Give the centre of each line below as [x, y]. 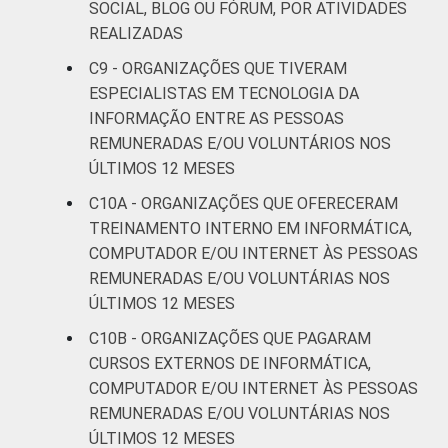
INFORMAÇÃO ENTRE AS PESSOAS [216, 118]
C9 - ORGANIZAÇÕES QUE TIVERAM [218, 68]
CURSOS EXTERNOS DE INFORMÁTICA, [230, 363]
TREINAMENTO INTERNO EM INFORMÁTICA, [250, 228]
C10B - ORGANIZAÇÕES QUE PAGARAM [230, 338]
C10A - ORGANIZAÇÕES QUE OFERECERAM [243, 203]
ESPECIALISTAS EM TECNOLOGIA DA [224, 93]
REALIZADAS [136, 33]
